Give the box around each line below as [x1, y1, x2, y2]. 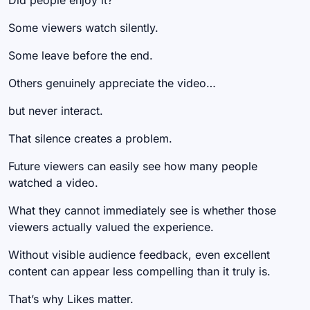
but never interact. [8, 104, 103, 118]
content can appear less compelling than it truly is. [8, 264, 271, 279]
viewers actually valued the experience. [8, 220, 214, 235]
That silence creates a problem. [8, 131, 172, 146]
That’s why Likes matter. [8, 292, 134, 307]
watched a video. [8, 176, 98, 190]
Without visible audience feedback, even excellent [8, 248, 270, 262]
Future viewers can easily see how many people [8, 159, 257, 174]
